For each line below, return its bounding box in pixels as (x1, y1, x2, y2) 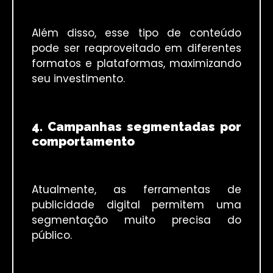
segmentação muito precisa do (32, 213, 241, 228)
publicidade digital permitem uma (32, 197, 241, 213)
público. (32, 228, 72, 243)
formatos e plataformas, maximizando (32, 55, 241, 71)
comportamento (32, 133, 135, 149)
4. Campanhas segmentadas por (32, 119, 241, 134)
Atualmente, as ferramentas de (32, 182, 241, 197)
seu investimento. (32, 71, 125, 86)
